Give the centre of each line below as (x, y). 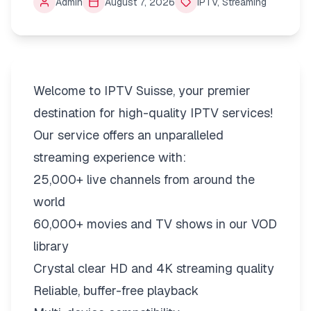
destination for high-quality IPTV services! (153, 113)
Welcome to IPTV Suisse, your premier (142, 91)
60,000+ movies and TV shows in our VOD (155, 224)
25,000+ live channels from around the (144, 180)
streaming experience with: (110, 158)
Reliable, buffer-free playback (116, 291)
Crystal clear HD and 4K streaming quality (154, 269)
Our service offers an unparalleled (128, 135)
